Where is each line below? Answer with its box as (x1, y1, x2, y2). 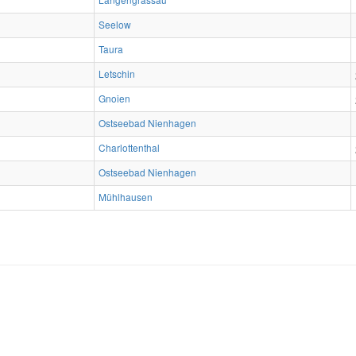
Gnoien (99, 91, 130, 105)
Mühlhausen (99, 189, 153, 203)
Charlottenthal (99, 140, 160, 154)
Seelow (99, 17, 131, 31)
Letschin (99, 66, 135, 80)
